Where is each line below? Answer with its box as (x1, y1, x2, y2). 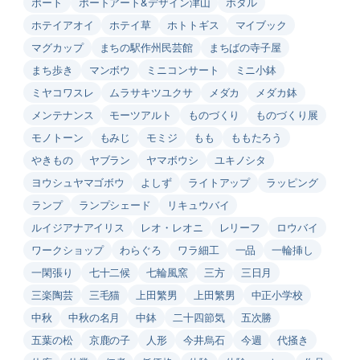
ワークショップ (31, 241, 104, 257)
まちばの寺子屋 (208, 39, 281, 55)
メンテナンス (31, 106, 94, 122)
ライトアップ (187, 174, 251, 190)
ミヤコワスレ (31, 84, 94, 100)
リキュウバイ (167, 196, 230, 212)
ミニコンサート (146, 61, 219, 77)
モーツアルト (109, 106, 172, 122)
